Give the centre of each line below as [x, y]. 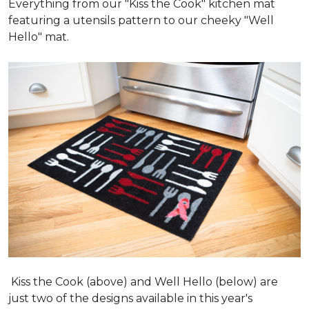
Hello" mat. [40, 37]
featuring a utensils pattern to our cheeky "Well [141, 20]
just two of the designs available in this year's [130, 298]
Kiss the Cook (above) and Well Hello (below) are [143, 281]
